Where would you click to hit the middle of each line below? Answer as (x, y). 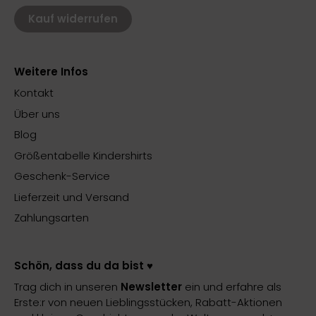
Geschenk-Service (62, 176)
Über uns (37, 114)
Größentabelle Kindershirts (83, 155)
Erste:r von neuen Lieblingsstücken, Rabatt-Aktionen (148, 302)
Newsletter (153, 286)
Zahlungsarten (51, 218)
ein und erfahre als (233, 286)
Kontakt (34, 93)
